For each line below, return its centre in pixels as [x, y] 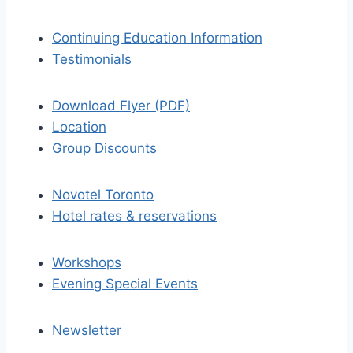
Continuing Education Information [157, 38]
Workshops [87, 262]
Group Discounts [104, 148]
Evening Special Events [125, 284]
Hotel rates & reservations [134, 216]
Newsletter [87, 330]
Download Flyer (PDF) [121, 106]
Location [79, 127]
